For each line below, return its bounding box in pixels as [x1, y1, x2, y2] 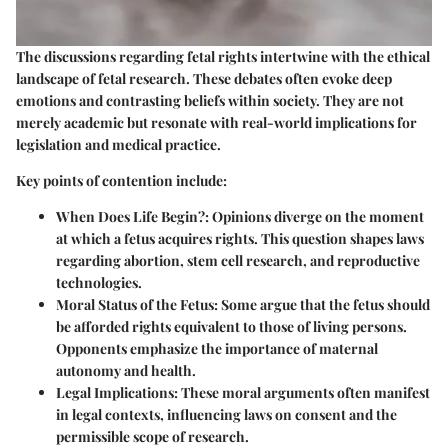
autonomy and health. [56, 361, 196, 381]
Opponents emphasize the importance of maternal [56, 339, 378, 359]
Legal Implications [56, 383, 174, 403]
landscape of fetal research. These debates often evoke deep [16, 69, 392, 89]
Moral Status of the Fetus [56, 295, 214, 315]
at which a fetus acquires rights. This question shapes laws [56, 229, 424, 249]
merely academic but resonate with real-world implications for [16, 113, 417, 133]
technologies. [56, 273, 142, 293]
